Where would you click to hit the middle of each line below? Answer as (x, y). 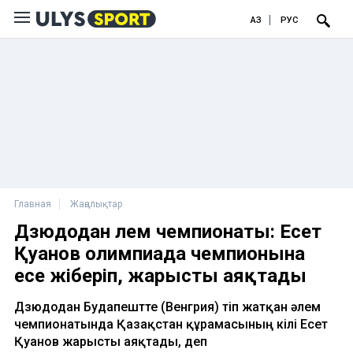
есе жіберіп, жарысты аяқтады (160, 276)
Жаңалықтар (96, 204)
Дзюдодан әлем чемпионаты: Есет (168, 232)
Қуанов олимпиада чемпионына (160, 254)
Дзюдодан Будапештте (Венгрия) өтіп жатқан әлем (167, 307)
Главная (33, 204)
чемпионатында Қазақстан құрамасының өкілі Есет (171, 324)
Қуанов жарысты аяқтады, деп (111, 342)
